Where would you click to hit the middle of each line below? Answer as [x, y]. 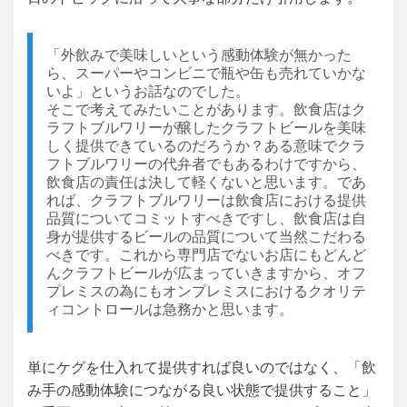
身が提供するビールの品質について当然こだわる [206, 237]
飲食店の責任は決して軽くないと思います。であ [206, 182]
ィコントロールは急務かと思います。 [170, 309]
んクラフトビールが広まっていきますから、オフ [206, 273]
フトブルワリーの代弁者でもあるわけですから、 [206, 164]
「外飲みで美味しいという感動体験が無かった [199, 55]
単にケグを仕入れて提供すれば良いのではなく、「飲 [202, 367]
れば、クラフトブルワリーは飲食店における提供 [206, 200]
